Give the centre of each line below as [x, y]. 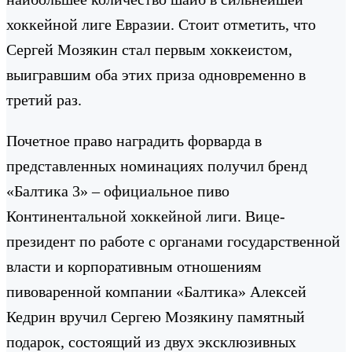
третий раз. [44, 99]
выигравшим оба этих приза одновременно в [156, 74]
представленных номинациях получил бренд [157, 165]
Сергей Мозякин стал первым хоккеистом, [149, 49]
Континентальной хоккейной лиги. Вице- [146, 216]
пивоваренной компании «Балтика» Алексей [156, 291]
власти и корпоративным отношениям [134, 266]
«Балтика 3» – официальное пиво [118, 191]
